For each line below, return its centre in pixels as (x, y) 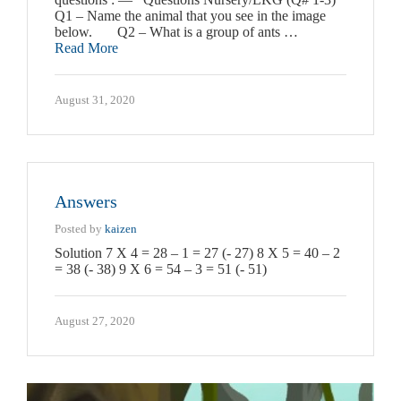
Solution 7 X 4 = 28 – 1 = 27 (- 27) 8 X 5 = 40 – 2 (197, 253)
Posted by (80, 229)
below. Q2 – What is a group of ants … (176, 32)
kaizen (121, 229)
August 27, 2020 (95, 321)
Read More (86, 48)
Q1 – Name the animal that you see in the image (190, 16)
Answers (86, 202)
